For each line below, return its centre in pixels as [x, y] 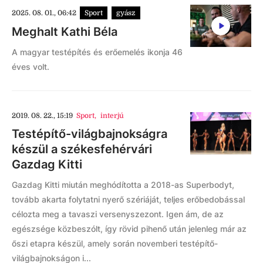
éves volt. [31, 67]
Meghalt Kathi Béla [65, 32]
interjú [112, 116]
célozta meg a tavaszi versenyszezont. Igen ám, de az [118, 214]
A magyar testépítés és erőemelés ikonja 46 [97, 52]
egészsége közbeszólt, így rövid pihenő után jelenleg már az [129, 229]
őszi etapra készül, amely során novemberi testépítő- [115, 243]
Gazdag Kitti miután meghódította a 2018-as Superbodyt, [123, 185]
